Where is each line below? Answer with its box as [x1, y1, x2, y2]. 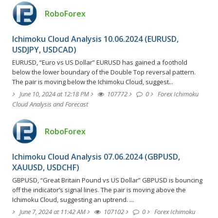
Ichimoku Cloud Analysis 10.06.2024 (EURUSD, [12, 33, 179, 44]
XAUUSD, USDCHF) [12, 162, 79, 173]
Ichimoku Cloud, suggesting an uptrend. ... [12, 195, 134, 204]
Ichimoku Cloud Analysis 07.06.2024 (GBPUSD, [12, 151, 180, 162]
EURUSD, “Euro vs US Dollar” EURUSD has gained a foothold [12, 57, 187, 67]
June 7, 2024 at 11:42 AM [19, 207, 86, 216]
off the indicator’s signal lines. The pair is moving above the [12, 185, 186, 194]
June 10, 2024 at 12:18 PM [19, 89, 89, 98]
